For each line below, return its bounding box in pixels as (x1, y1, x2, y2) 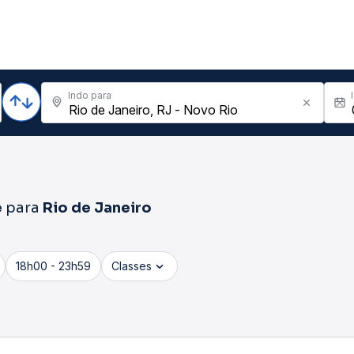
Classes (111, 259, 152, 273)
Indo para (68, 89, 111, 101)
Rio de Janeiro (43, 199, 152, 217)
